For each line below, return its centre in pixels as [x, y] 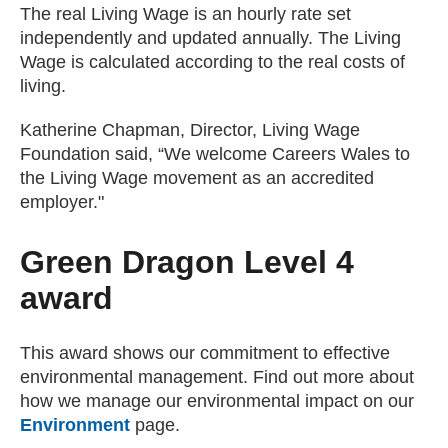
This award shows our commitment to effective [205, 353]
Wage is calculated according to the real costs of [212, 62]
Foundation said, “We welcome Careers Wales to [215, 154]
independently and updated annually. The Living [210, 38]
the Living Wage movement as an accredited [197, 178]
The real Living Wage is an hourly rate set [185, 14]
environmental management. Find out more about [217, 377]
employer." [62, 202]
